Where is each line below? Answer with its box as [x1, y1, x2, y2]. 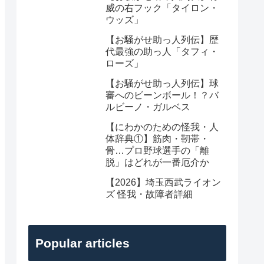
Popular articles [35, 236, 130, 250]
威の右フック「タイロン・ [105, 3, 219, 14]
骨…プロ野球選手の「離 [105, 146, 209, 156]
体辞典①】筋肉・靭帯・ [105, 134, 209, 144]
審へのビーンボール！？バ [105, 90, 219, 101]
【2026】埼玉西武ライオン [105, 177, 221, 188]
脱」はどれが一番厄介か [105, 157, 209, 168]
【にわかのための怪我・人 [105, 122, 219, 133]
